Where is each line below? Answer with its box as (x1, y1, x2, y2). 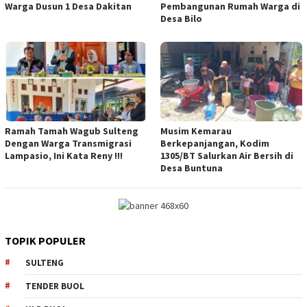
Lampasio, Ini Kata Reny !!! (5, 149, 123, 162)
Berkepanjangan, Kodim (160, 136, 269, 149)
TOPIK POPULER (5, 233, 86, 247)
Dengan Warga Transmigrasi (5, 136, 132, 149)
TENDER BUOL (25, 280, 84, 292)
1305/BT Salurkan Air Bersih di (160, 149, 293, 162)
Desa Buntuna (160, 161, 223, 174)
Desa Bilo (160, 12, 202, 25)
